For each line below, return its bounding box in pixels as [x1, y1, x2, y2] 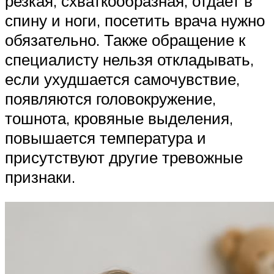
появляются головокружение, [5, 88, 216, 108]
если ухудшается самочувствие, [5, 68, 240, 89]
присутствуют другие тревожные [5, 147, 243, 167]
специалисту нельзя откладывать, [5, 49, 254, 69]
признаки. [5, 166, 75, 187]
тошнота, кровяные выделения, [5, 108, 233, 128]
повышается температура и [5, 127, 206, 147]
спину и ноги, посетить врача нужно [5, 10, 265, 30]
